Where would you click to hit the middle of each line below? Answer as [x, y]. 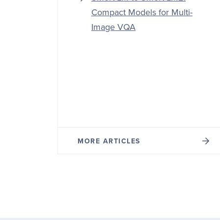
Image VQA [113, 27]
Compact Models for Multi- [142, 12]
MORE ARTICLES [109, 141]
